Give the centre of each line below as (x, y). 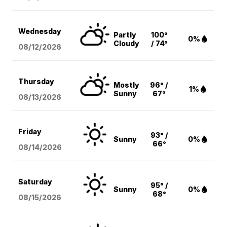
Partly (125, 35)
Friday (30, 132)
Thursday (36, 82)
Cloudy (127, 44)
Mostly (127, 85)
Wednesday (40, 31)
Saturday (35, 182)
